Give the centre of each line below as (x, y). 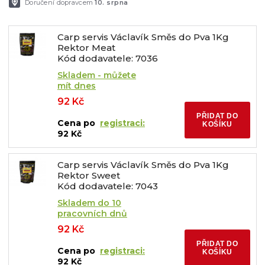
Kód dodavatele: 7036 (108, 58)
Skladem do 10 (89, 203)
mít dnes (77, 86)
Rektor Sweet (89, 175)
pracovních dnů (92, 214)
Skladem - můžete (97, 75)
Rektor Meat (86, 48)
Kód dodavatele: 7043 (108, 186)
